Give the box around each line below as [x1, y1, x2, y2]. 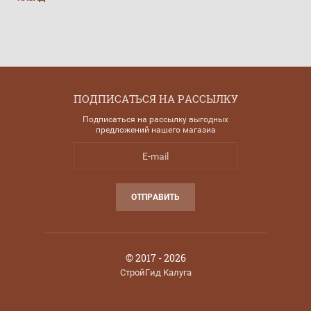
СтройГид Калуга [119, 267, 192, 278]
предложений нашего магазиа [95, 125, 216, 135]
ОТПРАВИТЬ [131, 192, 180, 202]
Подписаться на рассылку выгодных [83, 115, 228, 124]
